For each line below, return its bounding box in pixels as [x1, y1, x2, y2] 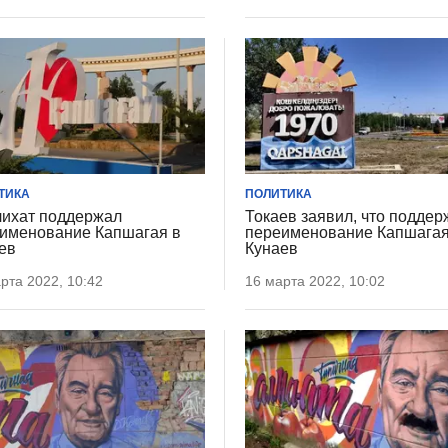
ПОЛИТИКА [245, 187, 313, 202]
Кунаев [245, 240, 299, 258]
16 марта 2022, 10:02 [245, 273, 386, 290]
